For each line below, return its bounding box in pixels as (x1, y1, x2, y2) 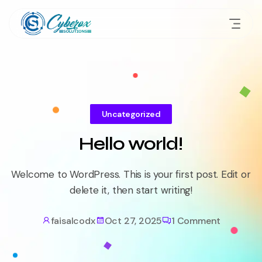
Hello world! (79, 132, 183, 155)
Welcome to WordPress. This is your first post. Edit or (11, 167, 251, 181)
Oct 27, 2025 (104, 214, 163, 227)
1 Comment (171, 214, 221, 227)
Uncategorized (101, 108, 161, 119)
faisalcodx (50, 214, 95, 227)
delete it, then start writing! (69, 183, 192, 196)
